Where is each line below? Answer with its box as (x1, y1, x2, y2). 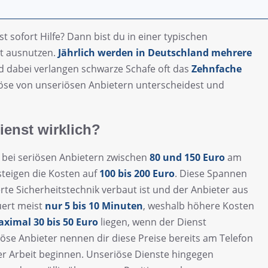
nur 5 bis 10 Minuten (45, 199, 143, 212)
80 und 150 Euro (150, 150, 225, 164)
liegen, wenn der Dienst (98, 215, 206, 229)
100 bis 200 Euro (99, 166, 175, 180)
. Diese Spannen (175, 166, 247, 180)
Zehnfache (191, 62, 242, 75)
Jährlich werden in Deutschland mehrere (58, 45, 252, 59)
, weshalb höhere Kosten (143, 199, 254, 212)
